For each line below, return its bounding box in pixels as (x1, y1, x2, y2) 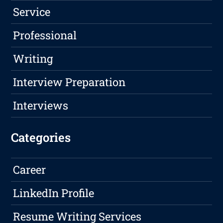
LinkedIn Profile (13, 186, 95, 201)
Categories (11, 129, 71, 146)
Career (13, 162, 46, 177)
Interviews (13, 98, 69, 113)
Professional (13, 28, 77, 43)
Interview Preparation (13, 75, 126, 90)
